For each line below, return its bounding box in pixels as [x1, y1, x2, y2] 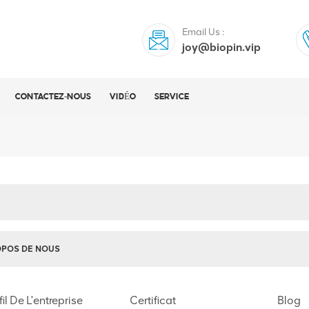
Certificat [130, 293, 177, 307]
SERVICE [154, 93, 189, 101]
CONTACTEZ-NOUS [15, 93, 92, 101]
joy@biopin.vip [182, 41, 261, 54]
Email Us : [182, 26, 225, 38]
